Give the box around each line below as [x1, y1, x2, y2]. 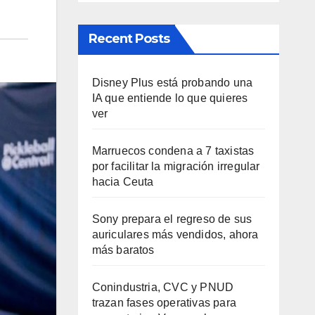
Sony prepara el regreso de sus [91, 213, 252, 225]
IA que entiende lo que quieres [91, 92, 248, 104]
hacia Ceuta [91, 176, 154, 188]
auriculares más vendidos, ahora [91, 229, 259, 240]
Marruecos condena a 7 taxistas [91, 145, 255, 157]
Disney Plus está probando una [91, 77, 253, 89]
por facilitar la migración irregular [91, 160, 260, 172]
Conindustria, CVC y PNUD [91, 281, 234, 293]
